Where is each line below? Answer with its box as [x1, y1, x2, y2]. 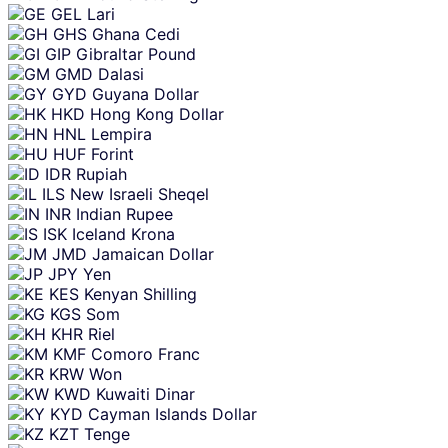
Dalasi [98, 63, 144, 84]
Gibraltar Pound [76, 43, 196, 64]
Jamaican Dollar [92, 243, 214, 264]
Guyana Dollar [92, 83, 199, 104]
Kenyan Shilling [84, 283, 197, 304]
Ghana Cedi [92, 23, 180, 44]
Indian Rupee [76, 203, 173, 224]
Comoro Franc [91, 343, 200, 364]
